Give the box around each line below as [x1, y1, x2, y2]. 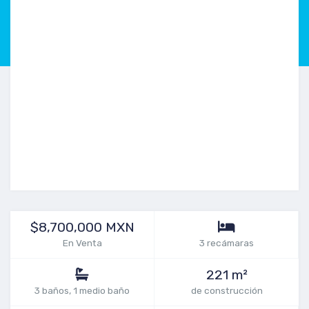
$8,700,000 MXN [30, 219, 134, 235]
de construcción [190, 285, 263, 296]
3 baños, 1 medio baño [34, 285, 130, 296]
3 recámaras [199, 237, 254, 248]
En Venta [62, 237, 102, 248]
